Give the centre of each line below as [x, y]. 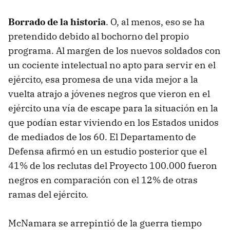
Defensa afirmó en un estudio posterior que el [108, 151]
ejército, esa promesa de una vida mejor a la [103, 79]
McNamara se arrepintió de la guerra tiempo [105, 223]
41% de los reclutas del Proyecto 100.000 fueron [113, 165]
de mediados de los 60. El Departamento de [102, 137]
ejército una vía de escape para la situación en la [113, 108]
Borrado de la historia [57, 22]
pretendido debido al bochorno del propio [99, 36]
